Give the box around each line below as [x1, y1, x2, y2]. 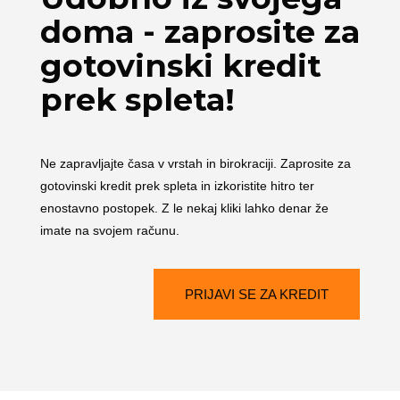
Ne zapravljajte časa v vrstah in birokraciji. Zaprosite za [39, 156, 351, 171]
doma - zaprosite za [39, 12, 360, 51]
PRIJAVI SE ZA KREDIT [185, 287, 329, 302]
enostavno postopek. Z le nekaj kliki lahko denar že [39, 201, 329, 215]
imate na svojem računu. [39, 223, 179, 237]
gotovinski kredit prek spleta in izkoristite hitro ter [39, 179, 314, 193]
